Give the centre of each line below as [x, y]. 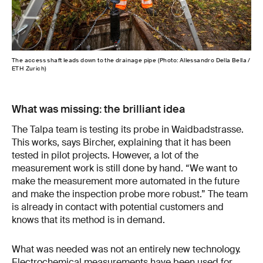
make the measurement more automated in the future [126, 181]
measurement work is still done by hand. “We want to [124, 168]
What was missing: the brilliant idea [98, 109]
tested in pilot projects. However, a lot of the [105, 156]
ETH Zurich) [29, 69]
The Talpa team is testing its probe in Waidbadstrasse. [128, 130]
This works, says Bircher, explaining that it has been [121, 143]
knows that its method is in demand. [88, 220]
